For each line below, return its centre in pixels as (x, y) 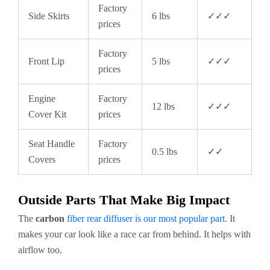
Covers (42, 160)
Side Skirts (49, 16)
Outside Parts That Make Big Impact (124, 200)
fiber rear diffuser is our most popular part (146, 219)
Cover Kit (47, 115)
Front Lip (46, 61)
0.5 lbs (165, 152)
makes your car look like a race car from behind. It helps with (134, 234)
